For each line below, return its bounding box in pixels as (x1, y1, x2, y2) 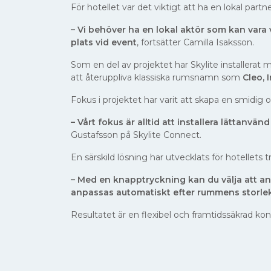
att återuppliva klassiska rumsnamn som (71, 72, 243, 83)
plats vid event (71, 37, 137, 48)
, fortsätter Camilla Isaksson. (137, 37, 254, 48)
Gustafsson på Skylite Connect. (71, 129, 201, 140)
